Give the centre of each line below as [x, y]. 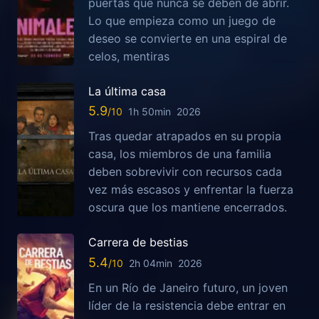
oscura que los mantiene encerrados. [188, 208]
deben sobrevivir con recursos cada [185, 172]
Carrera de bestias [138, 242]
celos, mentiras [129, 57]
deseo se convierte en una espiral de [188, 39]
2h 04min [151, 263]
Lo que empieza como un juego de [182, 21]
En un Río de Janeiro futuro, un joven [188, 287]
